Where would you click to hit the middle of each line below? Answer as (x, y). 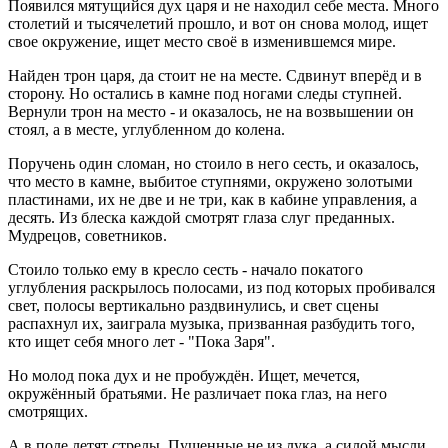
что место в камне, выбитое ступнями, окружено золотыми (210, 182)
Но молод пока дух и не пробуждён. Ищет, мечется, (184, 376)
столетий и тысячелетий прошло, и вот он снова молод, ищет (218, 24)
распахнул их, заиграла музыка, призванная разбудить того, (211, 324)
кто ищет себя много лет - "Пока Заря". (143, 342)
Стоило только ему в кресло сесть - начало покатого (185, 270)
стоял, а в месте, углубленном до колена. (146, 130)
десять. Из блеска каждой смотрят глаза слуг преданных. (201, 218)
